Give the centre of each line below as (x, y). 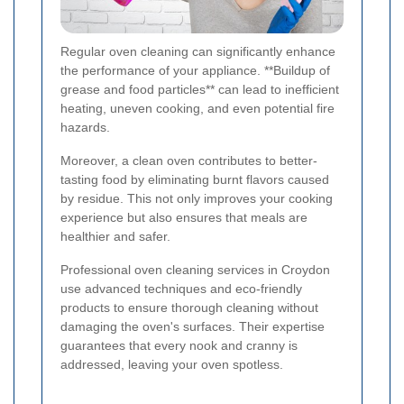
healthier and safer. (115, 237)
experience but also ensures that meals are (184, 218)
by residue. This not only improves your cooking (197, 199)
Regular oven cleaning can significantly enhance (198, 52)
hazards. (85, 128)
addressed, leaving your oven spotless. (172, 365)
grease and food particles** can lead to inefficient (200, 90)
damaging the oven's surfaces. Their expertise (193, 327)
